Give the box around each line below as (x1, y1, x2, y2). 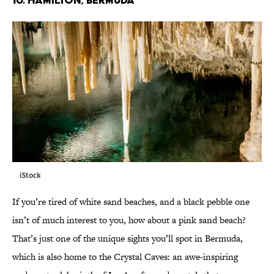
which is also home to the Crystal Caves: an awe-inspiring (12, 250, 238, 263)
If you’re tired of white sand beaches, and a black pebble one (12, 194, 250, 208)
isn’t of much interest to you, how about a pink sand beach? (12, 213, 246, 226)
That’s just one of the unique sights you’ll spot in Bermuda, (12, 231, 243, 245)
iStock (20, 169, 41, 180)
